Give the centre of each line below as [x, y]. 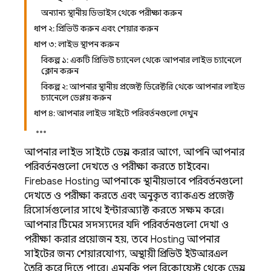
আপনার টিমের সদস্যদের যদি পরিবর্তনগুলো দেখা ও [126, 225]
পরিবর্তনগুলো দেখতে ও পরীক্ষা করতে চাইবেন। [117, 167]
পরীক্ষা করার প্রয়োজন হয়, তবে [87, 240]
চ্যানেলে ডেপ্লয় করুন [76, 97]
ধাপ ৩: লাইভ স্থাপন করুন [77, 44]
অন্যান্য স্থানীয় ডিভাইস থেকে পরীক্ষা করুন [112, 13]
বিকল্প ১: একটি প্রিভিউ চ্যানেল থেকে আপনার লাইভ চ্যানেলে [141, 60]
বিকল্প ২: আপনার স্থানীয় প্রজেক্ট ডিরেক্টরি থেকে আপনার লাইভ [143, 87]
